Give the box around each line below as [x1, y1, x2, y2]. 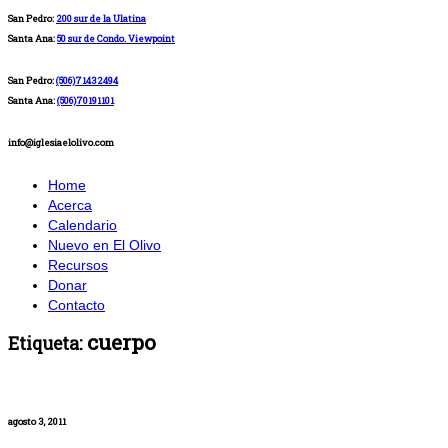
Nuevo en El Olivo [48, 236, 161, 253]
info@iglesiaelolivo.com [8, 136, 114, 150]
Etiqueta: [8, 332, 82, 356]
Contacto [48, 296, 105, 313]
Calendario [48, 216, 117, 233]
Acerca [48, 196, 92, 213]
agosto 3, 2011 [8, 414, 66, 428]
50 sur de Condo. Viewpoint [57, 32, 175, 46]
